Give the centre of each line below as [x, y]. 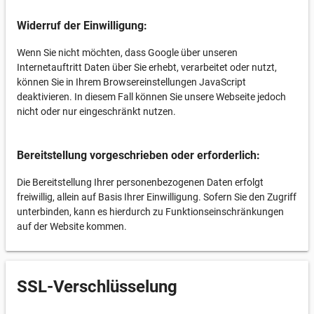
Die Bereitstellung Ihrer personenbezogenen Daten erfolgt [140, 182]
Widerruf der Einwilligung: [82, 26]
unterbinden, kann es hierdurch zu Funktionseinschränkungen [150, 212]
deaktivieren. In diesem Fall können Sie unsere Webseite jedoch [151, 97]
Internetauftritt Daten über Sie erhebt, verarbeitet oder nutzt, [147, 67]
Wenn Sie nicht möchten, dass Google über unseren [127, 53]
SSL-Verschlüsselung [97, 287]
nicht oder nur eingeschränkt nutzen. [96, 111]
